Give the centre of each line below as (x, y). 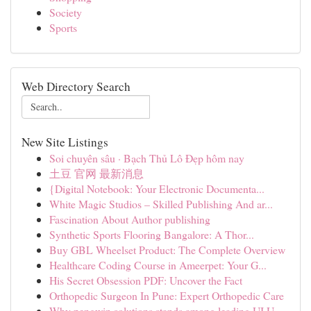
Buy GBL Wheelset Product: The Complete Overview (167, 250)
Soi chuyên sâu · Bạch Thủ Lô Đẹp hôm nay (147, 158)
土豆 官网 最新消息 (96, 173)
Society (66, 12)
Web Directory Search (76, 86)
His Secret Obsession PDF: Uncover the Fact (146, 280)
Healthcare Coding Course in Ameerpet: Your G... (158, 265)
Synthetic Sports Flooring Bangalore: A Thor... (152, 234)
